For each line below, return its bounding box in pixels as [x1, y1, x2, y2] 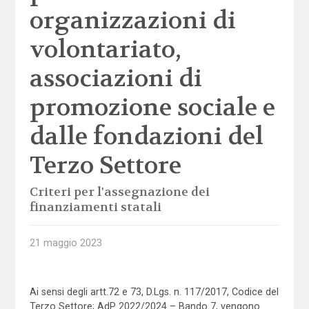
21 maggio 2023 [29, 237, 102, 248]
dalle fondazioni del [29, 121, 263, 152]
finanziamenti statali [29, 199, 161, 216]
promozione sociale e [29, 92, 275, 123]
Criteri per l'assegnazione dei [29, 184, 210, 201]
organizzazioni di [29, 5, 236, 36]
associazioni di [29, 63, 202, 94]
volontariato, [29, 34, 181, 65]
